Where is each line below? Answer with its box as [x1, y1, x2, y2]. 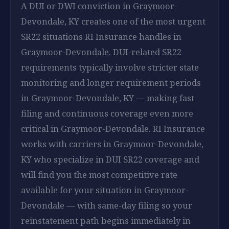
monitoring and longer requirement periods [21, 76, 201, 88]
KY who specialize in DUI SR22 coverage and [21, 153, 199, 165]
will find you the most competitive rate [21, 168, 177, 180]
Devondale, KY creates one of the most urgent [21, 15, 205, 27]
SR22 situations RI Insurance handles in [21, 30, 181, 42]
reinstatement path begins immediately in [21, 214, 191, 226]
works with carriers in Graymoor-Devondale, [21, 138, 203, 150]
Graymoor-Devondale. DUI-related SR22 [21, 45, 181, 58]
